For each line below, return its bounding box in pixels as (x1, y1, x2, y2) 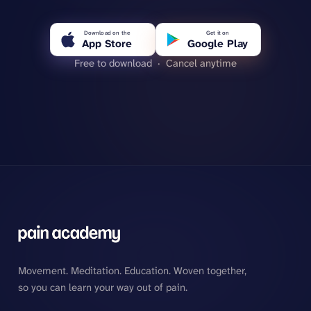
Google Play (187, 36, 249, 51)
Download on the (83, 28, 131, 37)
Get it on (206, 28, 230, 37)
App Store (82, 36, 132, 51)
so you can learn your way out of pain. (17, 280, 187, 294)
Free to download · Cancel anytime (74, 56, 237, 71)
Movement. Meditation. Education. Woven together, (17, 264, 246, 278)
